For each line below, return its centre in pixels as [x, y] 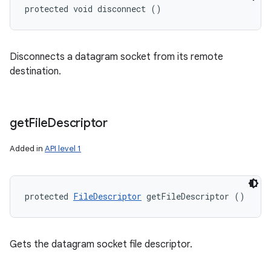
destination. [35, 71]
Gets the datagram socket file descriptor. [101, 244]
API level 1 [63, 149]
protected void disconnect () [93, 9]
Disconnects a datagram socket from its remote [116, 57]
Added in [27, 149]
